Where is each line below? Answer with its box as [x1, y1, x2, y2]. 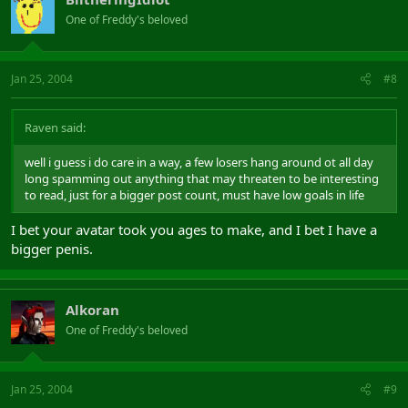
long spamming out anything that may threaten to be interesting [25, 170, 379, 187]
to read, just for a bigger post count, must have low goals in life [25, 187, 364, 203]
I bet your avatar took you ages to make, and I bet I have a [11, 219, 377, 239]
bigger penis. [11, 239, 93, 258]
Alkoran [66, 300, 119, 319]
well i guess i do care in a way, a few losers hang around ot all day [25, 154, 373, 170]
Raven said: [25, 119, 86, 136]
